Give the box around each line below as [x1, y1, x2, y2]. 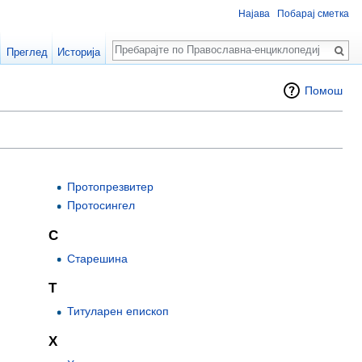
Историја [57, 46, 101, 58]
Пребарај [112, 32, 184, 51]
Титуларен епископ [66, 305, 169, 318]
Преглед [6, 46, 48, 58]
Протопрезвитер [66, 179, 154, 193]
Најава [238, 8, 270, 20]
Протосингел [66, 199, 135, 213]
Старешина [66, 251, 128, 265]
